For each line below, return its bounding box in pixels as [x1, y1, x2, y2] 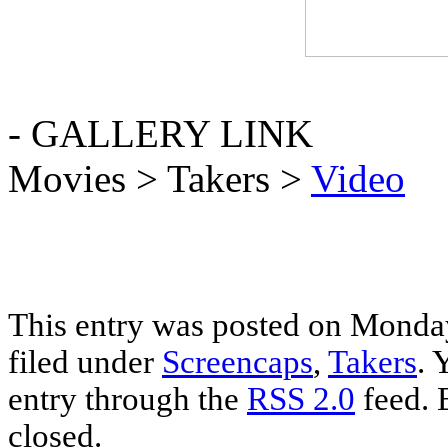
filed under [8, 343, 162, 380]
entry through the [8, 380, 247, 417]
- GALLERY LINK [8, 111, 313, 155]
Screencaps [162, 343, 313, 380]
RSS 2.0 [247, 380, 355, 417]
